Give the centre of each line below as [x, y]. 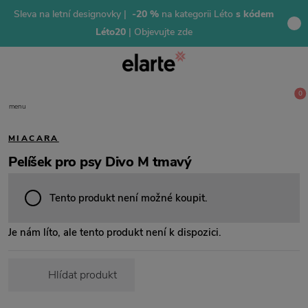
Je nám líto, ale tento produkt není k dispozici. [115, 232]
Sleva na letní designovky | [71, 14]
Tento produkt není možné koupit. [129, 198]
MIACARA [34, 138]
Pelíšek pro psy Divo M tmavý [100, 162]
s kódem [253, 14]
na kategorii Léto [196, 14]
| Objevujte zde [160, 32]
